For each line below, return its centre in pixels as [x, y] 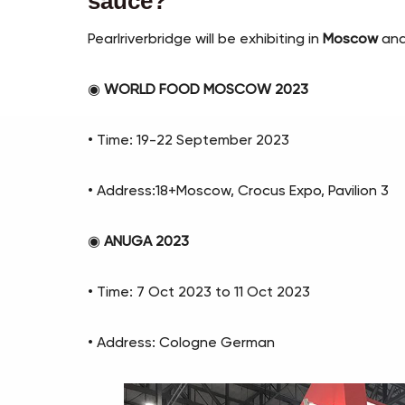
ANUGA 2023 [149, 243]
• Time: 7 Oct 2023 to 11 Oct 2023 [199, 293]
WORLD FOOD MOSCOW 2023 [208, 91]
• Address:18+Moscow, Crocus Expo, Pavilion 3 [239, 192]
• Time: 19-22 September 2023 [189, 141]
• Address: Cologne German [182, 344]
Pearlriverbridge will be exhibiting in [204, 40]
